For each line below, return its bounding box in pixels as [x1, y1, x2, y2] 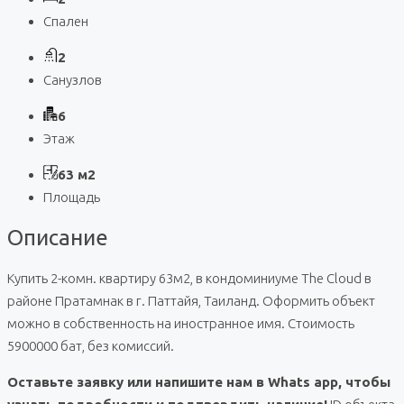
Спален [43, 14, 88, 30]
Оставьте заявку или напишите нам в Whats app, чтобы [7, 373, 390, 390]
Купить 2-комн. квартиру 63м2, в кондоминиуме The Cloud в [7, 270, 372, 286]
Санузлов [43, 72, 102, 88]
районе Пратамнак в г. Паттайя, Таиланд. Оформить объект [7, 292, 375, 308]
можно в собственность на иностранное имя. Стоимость [7, 315, 354, 331]
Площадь [43, 189, 100, 206]
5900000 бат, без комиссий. [7, 337, 174, 353]
